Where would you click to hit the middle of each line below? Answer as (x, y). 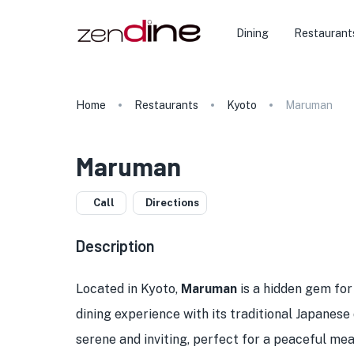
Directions (172, 203)
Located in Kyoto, (128, 289)
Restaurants (166, 105)
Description (115, 246)
